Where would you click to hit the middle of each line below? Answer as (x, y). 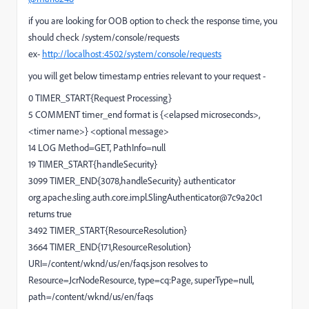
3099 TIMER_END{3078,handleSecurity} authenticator (132, 180)
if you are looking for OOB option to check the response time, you (153, 20)
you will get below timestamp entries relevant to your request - (147, 76)
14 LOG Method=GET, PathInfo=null (97, 147)
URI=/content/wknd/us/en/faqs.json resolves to (118, 263)
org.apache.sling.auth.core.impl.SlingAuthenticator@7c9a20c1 (145, 197)
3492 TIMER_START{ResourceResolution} (108, 230)
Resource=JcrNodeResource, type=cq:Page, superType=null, (141, 280)
